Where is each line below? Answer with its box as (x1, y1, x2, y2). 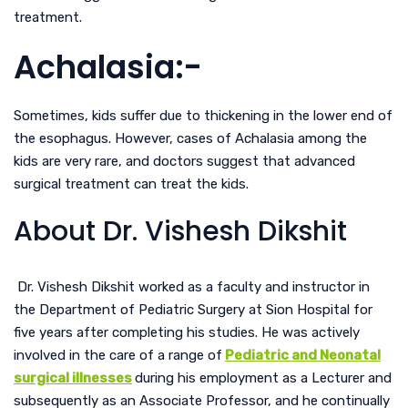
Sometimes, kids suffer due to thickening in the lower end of (14, 107, 393, 124)
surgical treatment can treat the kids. (14, 175, 252, 192)
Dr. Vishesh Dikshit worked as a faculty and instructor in (14, 278, 370, 295)
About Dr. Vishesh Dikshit (14, 211, 347, 250)
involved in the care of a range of (14, 346, 222, 363)
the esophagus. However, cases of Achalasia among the (14, 129, 367, 147)
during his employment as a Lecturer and (135, 369, 392, 386)
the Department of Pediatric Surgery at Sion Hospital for (14, 301, 372, 318)
